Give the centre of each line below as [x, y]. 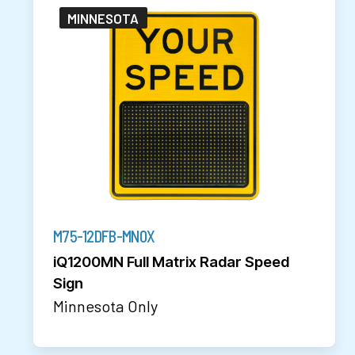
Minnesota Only [105, 305]
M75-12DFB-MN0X [104, 236]
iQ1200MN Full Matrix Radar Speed [171, 261]
